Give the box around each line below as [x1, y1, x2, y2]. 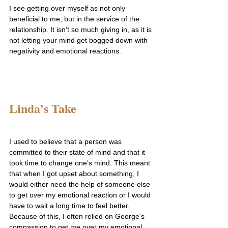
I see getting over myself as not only [9, 4, 127, 12]
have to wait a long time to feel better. [9, 201, 130, 210]
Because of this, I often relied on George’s [9, 212, 147, 220]
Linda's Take [9, 99, 76, 117]
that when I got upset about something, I [9, 169, 141, 178]
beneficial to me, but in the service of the [9, 14, 141, 23]
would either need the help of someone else [9, 180, 152, 188]
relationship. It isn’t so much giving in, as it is [9, 25, 154, 34]
